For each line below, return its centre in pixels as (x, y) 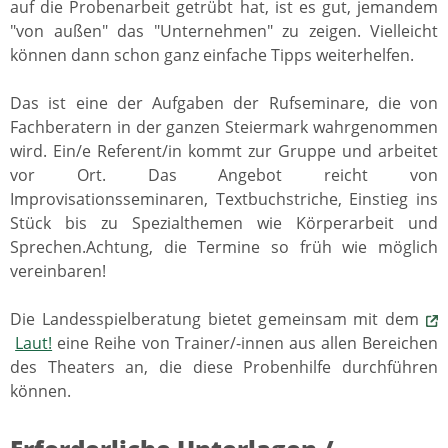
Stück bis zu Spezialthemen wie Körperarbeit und (224, 223)
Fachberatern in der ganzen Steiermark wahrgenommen (224, 127)
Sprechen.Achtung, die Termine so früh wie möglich (224, 247)
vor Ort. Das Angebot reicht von (224, 175)
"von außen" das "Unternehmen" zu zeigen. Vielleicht (224, 31)
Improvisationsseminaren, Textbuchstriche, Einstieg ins (224, 199)
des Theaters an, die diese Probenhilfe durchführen (224, 367)
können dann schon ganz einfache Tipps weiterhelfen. (212, 55)
